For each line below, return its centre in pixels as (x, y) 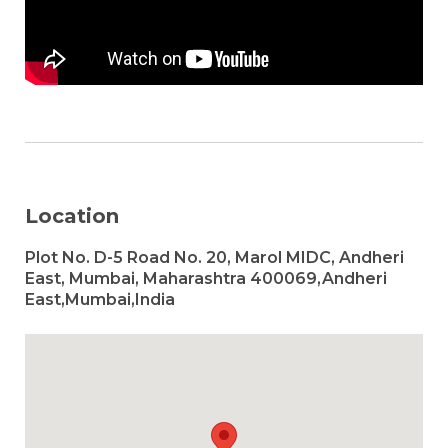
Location (72, 216)
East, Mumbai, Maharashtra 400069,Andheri (206, 278)
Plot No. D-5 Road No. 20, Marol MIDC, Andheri (214, 257)
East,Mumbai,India (100, 299)
